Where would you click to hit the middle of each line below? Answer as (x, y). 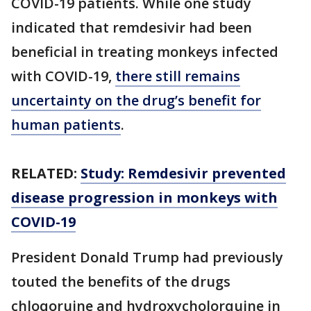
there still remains (178, 76)
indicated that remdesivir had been (132, 28)
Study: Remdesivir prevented (183, 174)
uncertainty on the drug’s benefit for (136, 101)
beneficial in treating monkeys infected (145, 52)
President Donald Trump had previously (147, 258)
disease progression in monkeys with (144, 198)
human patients (66, 125)
